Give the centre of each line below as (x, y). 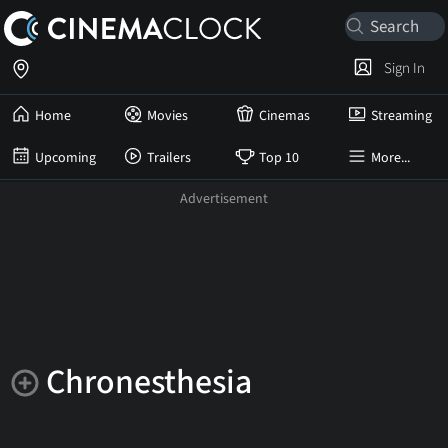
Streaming (401, 116)
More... (390, 158)
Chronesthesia (149, 382)
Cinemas (284, 116)
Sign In (401, 68)
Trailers (169, 158)
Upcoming (65, 158)
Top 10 (279, 158)
